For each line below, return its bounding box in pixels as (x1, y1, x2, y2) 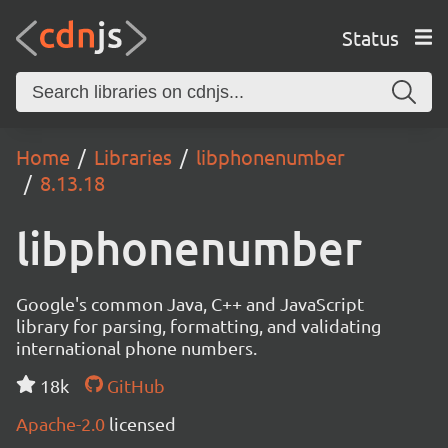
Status (341, 24, 399, 50)
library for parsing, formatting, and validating (16, 315, 381, 336)
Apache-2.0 (16, 413, 109, 434)
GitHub (102, 375, 165, 396)
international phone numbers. (16, 337, 257, 358)
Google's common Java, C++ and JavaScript (16, 293, 364, 314)
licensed (109, 413, 176, 434)
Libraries (94, 144, 172, 169)
